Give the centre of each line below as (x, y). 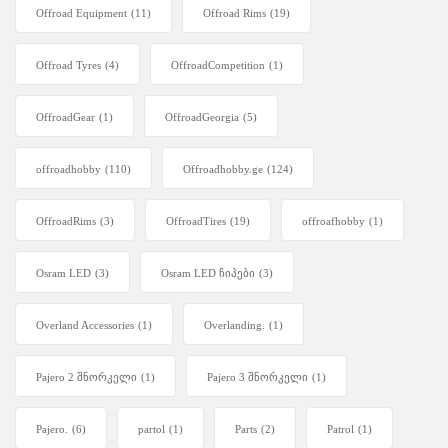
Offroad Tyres (68, 65)
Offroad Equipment (81, 13)
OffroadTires (196, 221)
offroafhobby (333, 221)
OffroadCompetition (218, 65)
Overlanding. (234, 325)
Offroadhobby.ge (223, 169)
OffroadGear (65, 117)
